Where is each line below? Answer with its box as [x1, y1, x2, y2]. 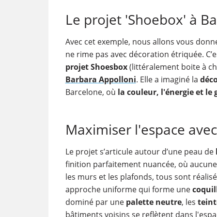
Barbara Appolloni [65, 74, 136, 85]
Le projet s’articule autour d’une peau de [65, 146, 216, 157]
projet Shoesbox [65, 62, 127, 72]
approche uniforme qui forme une [65, 184, 192, 195]
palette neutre [125, 197, 182, 207]
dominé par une [65, 197, 126, 207]
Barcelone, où [65, 87, 118, 97]
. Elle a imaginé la [136, 74, 200, 85]
